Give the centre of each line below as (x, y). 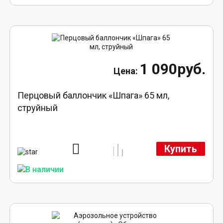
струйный (38, 108)
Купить (180, 149)
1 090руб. (172, 69)
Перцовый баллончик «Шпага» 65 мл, (94, 96)
